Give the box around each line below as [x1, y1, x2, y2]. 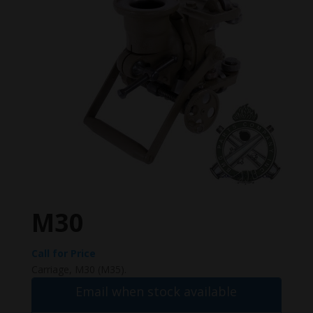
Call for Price [31, 247, 96, 260]
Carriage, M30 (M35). [31, 263, 126, 276]
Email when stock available [75, 283, 238, 300]
